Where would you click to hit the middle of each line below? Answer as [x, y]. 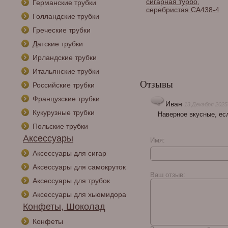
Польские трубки [60, 126]
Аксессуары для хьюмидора [79, 194]
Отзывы [156, 84]
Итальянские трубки [66, 71]
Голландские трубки [66, 16]
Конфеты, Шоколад [64, 207]
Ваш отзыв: [168, 175]
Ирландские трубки [65, 58]
